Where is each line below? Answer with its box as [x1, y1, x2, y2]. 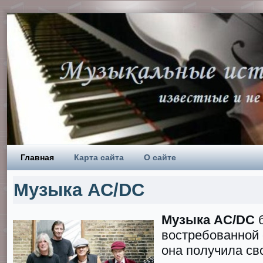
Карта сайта [74, 153, 124, 162]
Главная [21, 153, 54, 162]
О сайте [144, 153, 176, 162]
